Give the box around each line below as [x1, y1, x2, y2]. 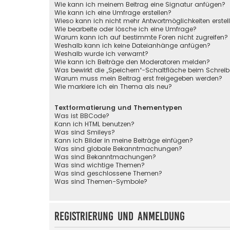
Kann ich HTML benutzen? [54, 119, 135, 128]
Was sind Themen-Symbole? [54, 177, 147, 186]
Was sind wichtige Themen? [54, 160, 145, 169]
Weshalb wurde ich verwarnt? [54, 49, 148, 59]
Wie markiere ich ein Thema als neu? [54, 82, 172, 91]
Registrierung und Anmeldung [54, 209, 185, 223]
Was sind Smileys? [54, 127, 115, 137]
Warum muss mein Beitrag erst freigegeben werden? [54, 74, 222, 83]
